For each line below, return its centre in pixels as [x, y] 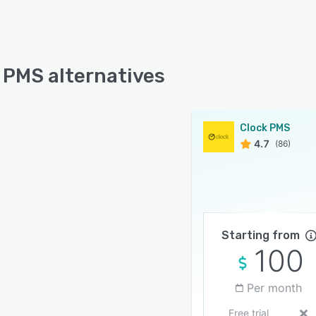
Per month [274, 288]
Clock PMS [265, 128]
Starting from [260, 235]
